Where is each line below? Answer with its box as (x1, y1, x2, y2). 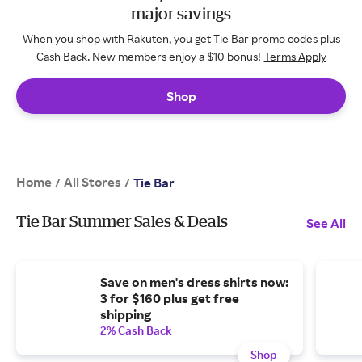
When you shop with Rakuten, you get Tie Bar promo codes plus (22, 32, 340, 45)
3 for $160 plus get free (100, 290, 239, 306)
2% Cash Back (100, 323, 172, 337)
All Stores (64, 174, 121, 190)
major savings (131, 4, 231, 23)
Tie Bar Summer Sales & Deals (16, 212, 228, 230)
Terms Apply (263, 49, 326, 63)
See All (306, 215, 346, 231)
